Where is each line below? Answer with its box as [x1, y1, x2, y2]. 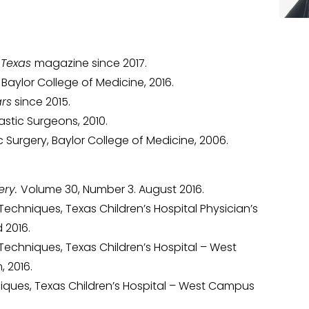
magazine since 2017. [34, 55, 147, 72]
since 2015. [12, 94, 70, 110]
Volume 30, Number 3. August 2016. [21, 181, 204, 197]
